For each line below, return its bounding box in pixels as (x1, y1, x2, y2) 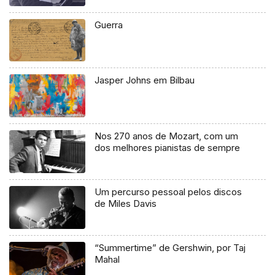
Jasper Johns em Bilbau (95, 74, 195, 87)
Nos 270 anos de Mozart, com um (95, 130, 239, 142)
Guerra (95, 18, 123, 31)
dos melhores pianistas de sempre (95, 142, 241, 154)
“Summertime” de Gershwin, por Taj (95, 242, 246, 254)
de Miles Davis (95, 198, 157, 210)
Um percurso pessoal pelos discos (95, 186, 242, 198)
